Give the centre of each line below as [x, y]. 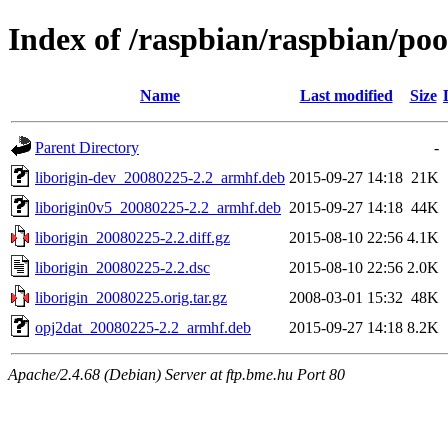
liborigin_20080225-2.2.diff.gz [132, 237]
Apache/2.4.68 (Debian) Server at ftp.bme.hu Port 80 [176, 374]
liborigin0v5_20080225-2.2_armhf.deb [158, 207]
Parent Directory [87, 147]
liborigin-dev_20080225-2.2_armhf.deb [160, 177]
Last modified [346, 95]
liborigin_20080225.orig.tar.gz [131, 297]
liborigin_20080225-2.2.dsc [122, 267]
